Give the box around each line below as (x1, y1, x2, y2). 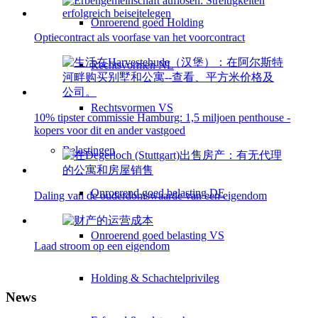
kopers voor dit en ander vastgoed (34, 124, 185, 136)
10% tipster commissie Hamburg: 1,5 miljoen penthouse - (34, 111, 290, 124)
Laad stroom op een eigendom (34, 239, 170, 252)
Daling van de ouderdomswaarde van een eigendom (34, 189, 267, 202)
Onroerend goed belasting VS (91, 229, 224, 241)
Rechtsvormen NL (91, 58, 174, 71)
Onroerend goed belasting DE (91, 186, 225, 199)
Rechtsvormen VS (91, 101, 173, 114)
